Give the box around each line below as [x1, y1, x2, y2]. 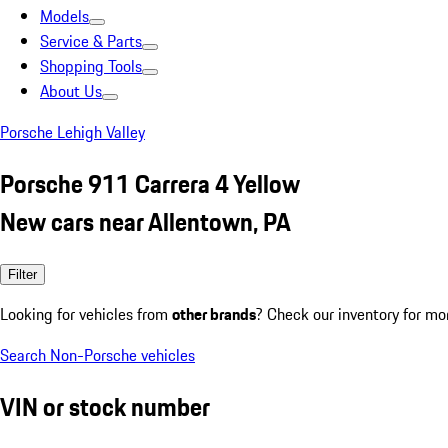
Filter [8, 266, 37, 282]
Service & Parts [40, 29, 142, 53]
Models [40, 4, 89, 28]
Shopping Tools [40, 54, 142, 78]
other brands [172, 301, 256, 326]
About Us [40, 79, 102, 103]
